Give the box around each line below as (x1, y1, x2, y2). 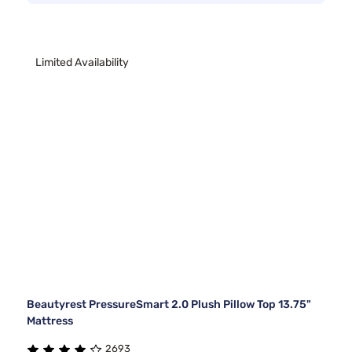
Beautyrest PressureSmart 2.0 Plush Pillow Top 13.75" (27, 298, 311, 312)
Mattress (27, 314, 73, 328)
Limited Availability (35, 55, 129, 69)
